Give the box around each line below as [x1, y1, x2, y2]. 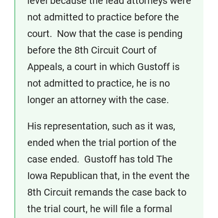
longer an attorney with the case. [27, 94, 169, 106]
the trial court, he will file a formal [27, 203, 172, 215]
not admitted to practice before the [27, 11, 179, 23]
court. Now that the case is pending [27, 28, 182, 39]
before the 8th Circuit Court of [27, 44, 157, 56]
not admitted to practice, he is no [27, 77, 170, 89]
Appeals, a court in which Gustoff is [27, 61, 180, 73]
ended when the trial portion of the [27, 137, 177, 148]
